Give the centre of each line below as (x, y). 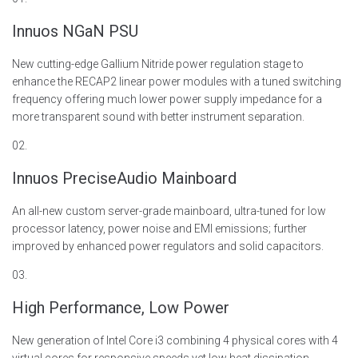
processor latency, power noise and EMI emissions (140, 229)
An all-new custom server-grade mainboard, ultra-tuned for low (169, 211)
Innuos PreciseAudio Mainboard (124, 178)
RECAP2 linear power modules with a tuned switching (207, 82)
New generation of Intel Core (82, 340)
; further (288, 229)
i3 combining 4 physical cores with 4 (245, 340)
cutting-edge (68, 64)
